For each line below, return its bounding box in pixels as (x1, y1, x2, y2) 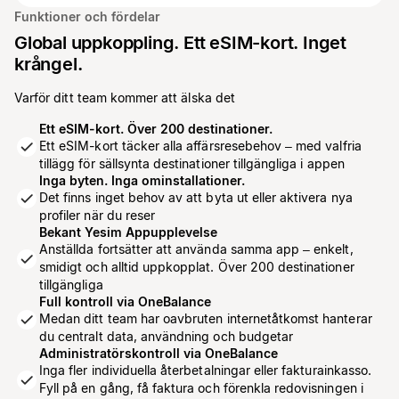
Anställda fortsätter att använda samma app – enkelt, (39, 241, 354, 256)
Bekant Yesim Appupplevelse (39, 224, 217, 240)
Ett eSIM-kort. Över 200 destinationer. (39, 121, 273, 136)
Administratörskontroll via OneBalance (39, 346, 278, 361)
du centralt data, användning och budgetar (39, 329, 294, 344)
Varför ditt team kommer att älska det (14, 90, 235, 105)
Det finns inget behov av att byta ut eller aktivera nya (39, 190, 353, 205)
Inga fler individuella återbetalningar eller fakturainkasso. (39, 362, 371, 378)
